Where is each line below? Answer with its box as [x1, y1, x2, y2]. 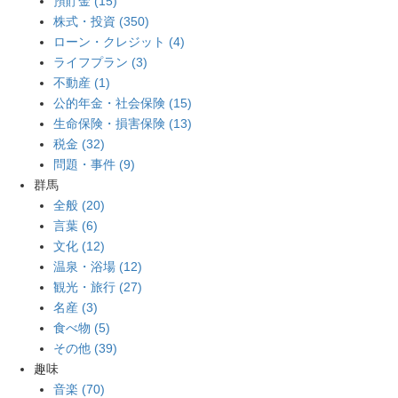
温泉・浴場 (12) [53, 259, 143, 275]
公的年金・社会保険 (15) [53, 96, 193, 111]
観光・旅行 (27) [53, 280, 143, 295]
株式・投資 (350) [53, 14, 150, 29]
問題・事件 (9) [53, 157, 136, 172]
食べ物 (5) [53, 321, 111, 336]
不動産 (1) [53, 76, 111, 91]
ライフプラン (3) [53, 55, 148, 70]
